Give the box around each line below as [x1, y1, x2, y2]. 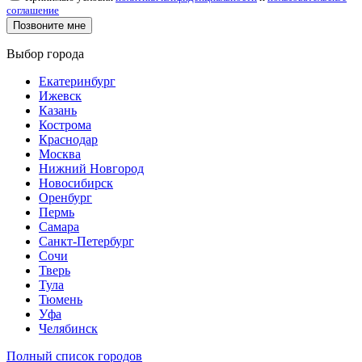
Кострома [39, 117, 91, 132]
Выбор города [6, 46, 84, 61]
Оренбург [39, 190, 92, 204]
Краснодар [39, 132, 98, 146]
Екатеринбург [39, 74, 116, 88]
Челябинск [39, 321, 98, 335]
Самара [39, 219, 79, 234]
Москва [39, 146, 81, 161]
